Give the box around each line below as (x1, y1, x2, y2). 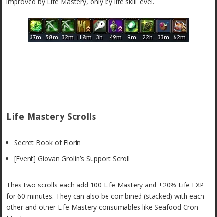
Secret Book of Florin (14, 138, 81, 147)
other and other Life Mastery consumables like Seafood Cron (6, 202, 199, 212)
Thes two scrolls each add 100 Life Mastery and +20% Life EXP (6, 180, 204, 190)
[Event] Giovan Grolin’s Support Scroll (14, 154, 130, 163)
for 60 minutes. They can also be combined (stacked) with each (6, 191, 205, 201)
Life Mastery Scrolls (6, 110, 96, 122)
